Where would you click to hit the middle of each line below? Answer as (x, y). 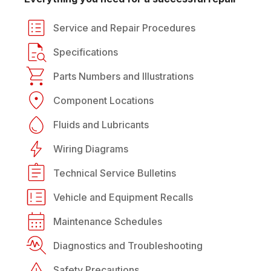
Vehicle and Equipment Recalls (123, 197)
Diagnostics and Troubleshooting (128, 245)
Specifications (86, 52)
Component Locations (103, 100)
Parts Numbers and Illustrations (123, 76)
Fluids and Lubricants (101, 124)
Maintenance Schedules (108, 221)
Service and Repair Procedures (124, 28)
